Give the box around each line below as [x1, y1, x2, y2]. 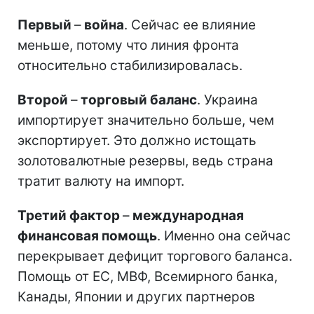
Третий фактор [18, 207, 123, 224]
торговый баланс [78, 91, 197, 108]
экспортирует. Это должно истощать [18, 132, 257, 149]
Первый [18, 16, 74, 33]
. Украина [197, 91, 258, 108]
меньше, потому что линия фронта [18, 36, 239, 53]
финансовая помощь [18, 227, 157, 244]
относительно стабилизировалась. [18, 57, 243, 74]
